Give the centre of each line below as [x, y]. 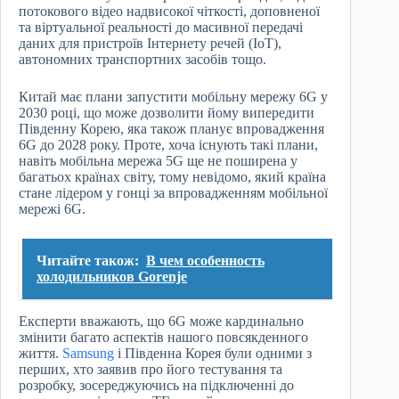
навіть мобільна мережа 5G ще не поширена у [158, 161]
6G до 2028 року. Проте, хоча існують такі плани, [168, 145]
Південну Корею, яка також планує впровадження [171, 129]
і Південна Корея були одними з [213, 354]
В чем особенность [205, 261]
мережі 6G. [52, 209]
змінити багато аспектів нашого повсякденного [163, 338]
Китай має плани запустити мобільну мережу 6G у [173, 97]
